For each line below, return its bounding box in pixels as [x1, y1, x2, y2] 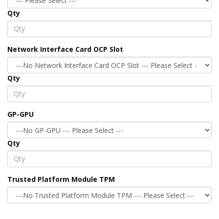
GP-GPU [7, 109, 34, 119]
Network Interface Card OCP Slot [7, 44, 123, 54]
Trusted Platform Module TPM [7, 174, 115, 184]
